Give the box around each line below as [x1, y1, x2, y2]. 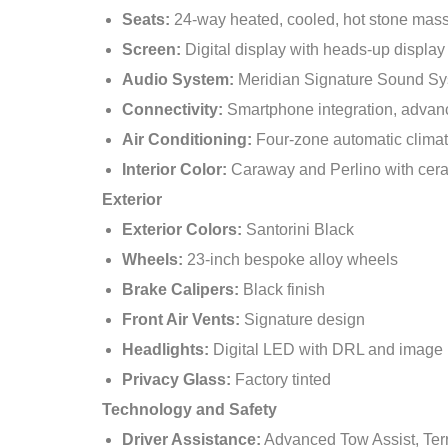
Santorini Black [242, 221, 354, 238]
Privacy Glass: [122, 371, 231, 388]
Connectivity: [122, 101, 223, 118]
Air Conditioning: [122, 131, 252, 148]
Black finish [239, 281, 325, 298]
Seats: [122, 11, 170, 28]
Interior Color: [122, 161, 227, 178]
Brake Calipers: [122, 281, 239, 298]
